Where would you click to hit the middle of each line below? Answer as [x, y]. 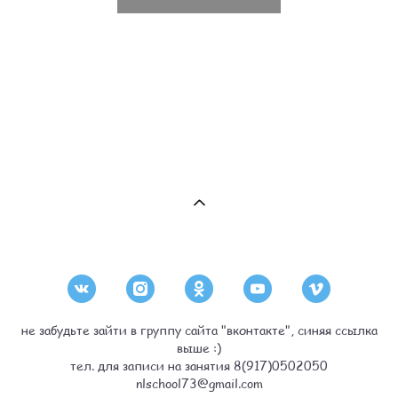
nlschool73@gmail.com [199, 383]
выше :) [199, 347]
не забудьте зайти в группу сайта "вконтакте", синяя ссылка [199, 330]
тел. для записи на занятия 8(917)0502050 [199, 365]
